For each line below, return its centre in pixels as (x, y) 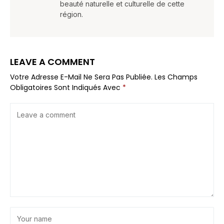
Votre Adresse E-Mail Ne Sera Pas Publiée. (81, 77)
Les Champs (176, 77)
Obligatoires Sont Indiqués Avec (66, 87)
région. (71, 14)
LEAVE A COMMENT (52, 61)
